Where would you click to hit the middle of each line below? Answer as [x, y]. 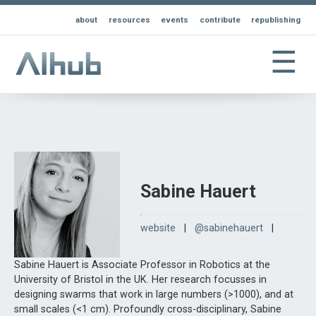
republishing [276, 20]
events [175, 20]
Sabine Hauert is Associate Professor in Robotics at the [142, 265]
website [158, 229]
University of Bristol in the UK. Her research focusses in [140, 280]
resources [129, 20]
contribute [220, 20]
